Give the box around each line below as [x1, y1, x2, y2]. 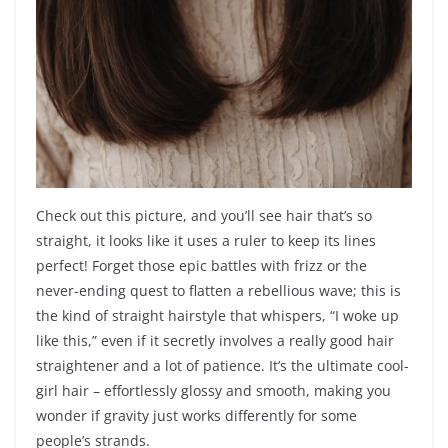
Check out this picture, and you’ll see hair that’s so [36, 206, 372, 226]
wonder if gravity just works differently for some [36, 406, 357, 426]
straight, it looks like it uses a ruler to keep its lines [36, 231, 376, 251]
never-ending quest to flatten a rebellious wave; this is [36, 281, 401, 301]
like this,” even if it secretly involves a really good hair [36, 331, 394, 351]
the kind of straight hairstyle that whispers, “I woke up [36, 306, 399, 326]
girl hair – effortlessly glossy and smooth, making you [36, 381, 391, 401]
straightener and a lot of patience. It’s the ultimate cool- [36, 356, 409, 376]
